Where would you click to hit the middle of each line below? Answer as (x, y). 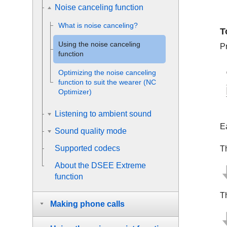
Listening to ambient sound (103, 114)
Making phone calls (87, 204)
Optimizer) (75, 92)
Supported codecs (87, 148)
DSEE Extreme (119, 165)
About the (73, 165)
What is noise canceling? (98, 25)
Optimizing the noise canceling (107, 72)
